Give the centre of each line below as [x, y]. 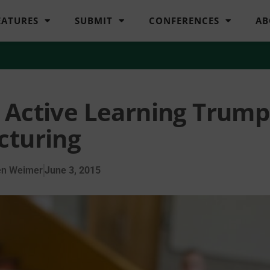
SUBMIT [94, 21]
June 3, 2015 [73, 170]
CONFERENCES [184, 21]
